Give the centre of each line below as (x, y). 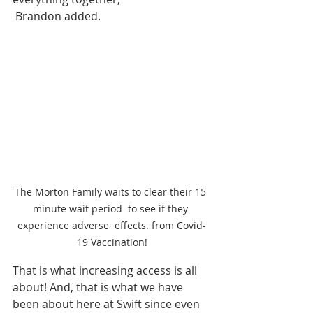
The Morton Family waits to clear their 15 (112, 192)
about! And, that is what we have (99, 287)
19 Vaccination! (112, 242)
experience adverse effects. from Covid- (112, 226)
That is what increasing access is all (106, 271)
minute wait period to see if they (112, 209)
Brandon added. (58, 16)
